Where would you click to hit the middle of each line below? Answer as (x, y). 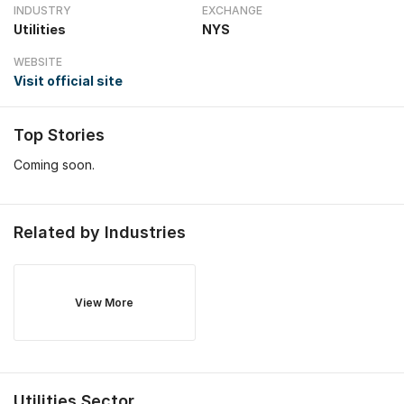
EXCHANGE (232, 10)
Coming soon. (54, 165)
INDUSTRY (42, 10)
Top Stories (59, 135)
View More (105, 303)
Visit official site (68, 81)
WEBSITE (38, 62)
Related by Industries (100, 232)
